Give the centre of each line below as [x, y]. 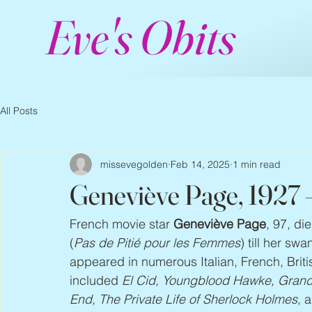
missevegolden [134, 164]
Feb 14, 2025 [200, 164]
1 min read [257, 164]
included [96, 280]
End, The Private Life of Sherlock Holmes [184, 299]
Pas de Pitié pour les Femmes [157, 243]
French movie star [122, 224]
